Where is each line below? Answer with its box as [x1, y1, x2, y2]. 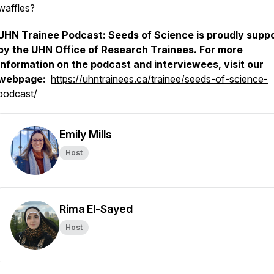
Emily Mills [59, 128, 112, 141]
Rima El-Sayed [59, 202, 133, 215]
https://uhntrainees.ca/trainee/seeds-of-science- [51, 73, 268, 85]
